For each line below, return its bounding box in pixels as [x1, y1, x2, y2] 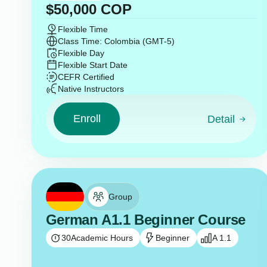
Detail [207, 113, 235, 126]
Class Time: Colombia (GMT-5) [57, 36, 175, 46]
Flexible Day [57, 48, 104, 58]
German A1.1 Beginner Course [45, 211, 246, 228]
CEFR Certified [57, 72, 114, 82]
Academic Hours [70, 232, 133, 243]
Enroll [73, 113, 101, 125]
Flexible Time [57, 24, 108, 35]
